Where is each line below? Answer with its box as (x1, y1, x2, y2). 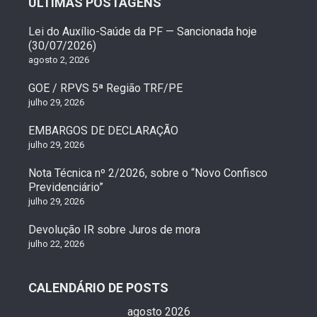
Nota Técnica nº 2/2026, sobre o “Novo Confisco (28, 166, 267, 180)
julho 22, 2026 (28, 238, 84, 249)
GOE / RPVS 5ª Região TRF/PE (28, 81, 183, 95)
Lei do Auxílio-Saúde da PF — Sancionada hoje (28, 24, 257, 38)
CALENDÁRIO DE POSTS (28, 279, 168, 295)
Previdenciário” (28, 180, 103, 194)
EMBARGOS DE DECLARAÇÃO (28, 123, 178, 137)
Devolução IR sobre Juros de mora (28, 222, 200, 236)
